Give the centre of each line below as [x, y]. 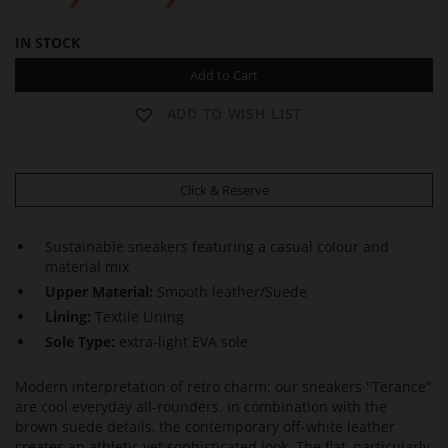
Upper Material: [101, 291]
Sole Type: [82, 341]
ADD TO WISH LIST [234, 113]
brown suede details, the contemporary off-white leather [205, 426]
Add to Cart [224, 75]
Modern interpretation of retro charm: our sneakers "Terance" [223, 386]
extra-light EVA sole [183, 341]
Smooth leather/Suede [232, 291]
